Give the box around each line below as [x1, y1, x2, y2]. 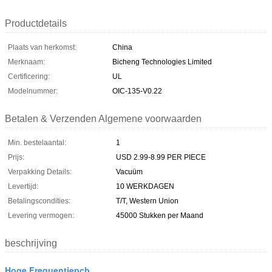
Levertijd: [8, 182, 38, 191]
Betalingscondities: [8, 196, 70, 205]
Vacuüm [116, 167, 143, 176]
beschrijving [5, 237, 57, 248]
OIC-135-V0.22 [112, 86, 162, 95]
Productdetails [5, 18, 67, 29]
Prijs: [8, 152, 24, 161]
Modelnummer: [8, 86, 58, 95]
